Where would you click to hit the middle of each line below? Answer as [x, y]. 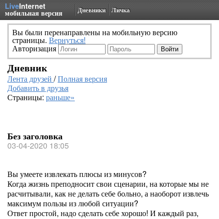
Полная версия [82, 78]
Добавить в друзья [38, 88]
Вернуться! [67, 40]
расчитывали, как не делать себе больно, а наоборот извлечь [108, 193]
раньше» [60, 97]
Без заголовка [35, 136]
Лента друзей [31, 78]
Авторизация [35, 48]
